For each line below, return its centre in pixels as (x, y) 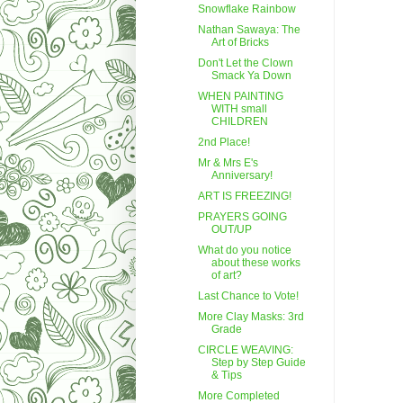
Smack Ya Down (252, 75)
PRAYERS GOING (243, 216)
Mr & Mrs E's (228, 162)
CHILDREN (240, 121)
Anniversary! (242, 175)
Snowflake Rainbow (247, 9)
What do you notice (245, 250)
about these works (256, 262)
